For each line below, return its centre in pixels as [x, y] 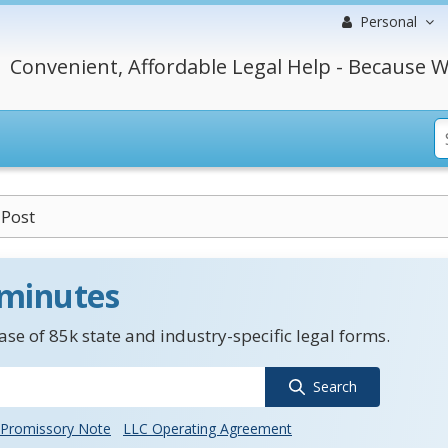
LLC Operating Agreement [207, 428]
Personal [388, 21]
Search [334, 386]
